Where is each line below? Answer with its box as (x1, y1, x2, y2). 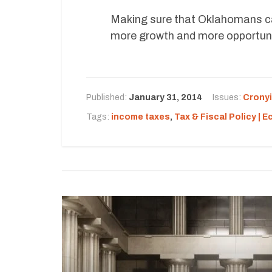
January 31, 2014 (129, 93, 202, 102)
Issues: (212, 93, 243, 102)
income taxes (111, 112, 170, 121)
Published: (86, 93, 129, 102)
